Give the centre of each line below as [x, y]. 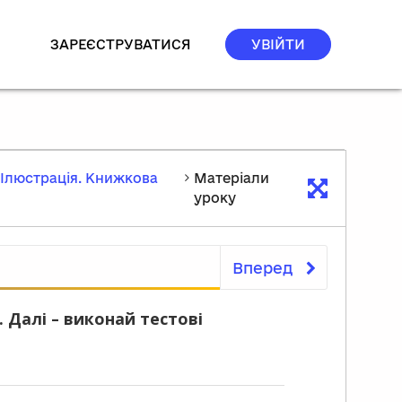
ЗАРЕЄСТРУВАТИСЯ [121, 44]
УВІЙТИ [278, 44]
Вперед [262, 267]
